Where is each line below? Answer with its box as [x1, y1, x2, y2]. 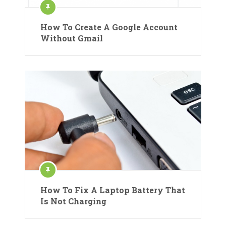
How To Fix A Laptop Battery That [40, 184, 185, 195]
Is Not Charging [40, 195, 106, 206]
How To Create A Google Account [40, 22, 178, 33]
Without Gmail [40, 33, 103, 44]
